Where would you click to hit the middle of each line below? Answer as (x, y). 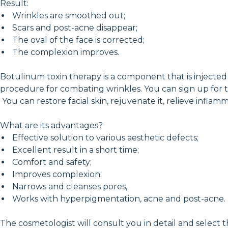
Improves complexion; (56, 174)
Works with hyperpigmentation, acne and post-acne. (118, 198)
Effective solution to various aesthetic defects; (104, 137)
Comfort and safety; (51, 162)
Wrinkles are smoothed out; (68, 15)
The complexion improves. (65, 52)
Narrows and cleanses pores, (69, 186)
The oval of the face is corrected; (77, 40)
